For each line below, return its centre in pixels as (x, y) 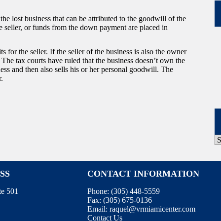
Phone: (99, 191)
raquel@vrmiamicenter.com (152, 209)
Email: (98, 209)
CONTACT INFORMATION (143, 174)
